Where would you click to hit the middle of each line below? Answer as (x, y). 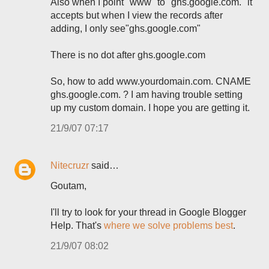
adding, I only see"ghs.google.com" (125, 29)
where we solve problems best (168, 225)
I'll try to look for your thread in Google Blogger (148, 212)
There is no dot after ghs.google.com (128, 55)
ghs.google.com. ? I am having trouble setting (147, 95)
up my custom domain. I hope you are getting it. (150, 108)
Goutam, (68, 186)
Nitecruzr (70, 165)
